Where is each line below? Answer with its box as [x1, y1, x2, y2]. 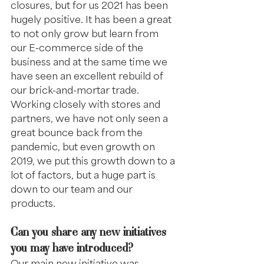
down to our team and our [11, 182, 135, 196]
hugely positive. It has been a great [11, 12, 174, 26]
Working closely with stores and [11, 97, 163, 111]
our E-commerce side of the [11, 41, 146, 54]
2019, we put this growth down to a [11, 154, 177, 167]
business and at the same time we [11, 55, 170, 68]
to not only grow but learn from [11, 27, 161, 40]
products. [11, 196, 55, 210]
